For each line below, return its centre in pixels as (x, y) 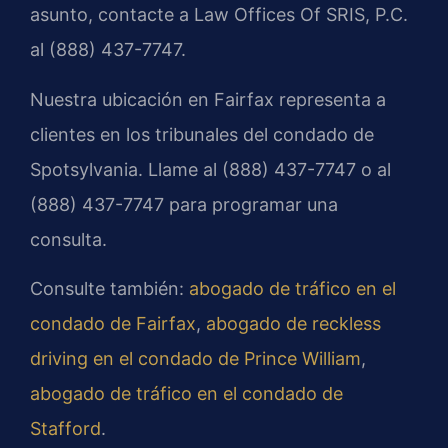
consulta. (68, 239)
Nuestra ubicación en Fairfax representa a (208, 99)
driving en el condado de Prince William (195, 359)
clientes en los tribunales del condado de (202, 134)
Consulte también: (109, 289)
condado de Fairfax (113, 324)
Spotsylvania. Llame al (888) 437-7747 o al (210, 169)
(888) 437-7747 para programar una (184, 204)
